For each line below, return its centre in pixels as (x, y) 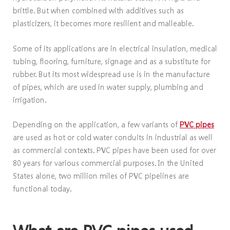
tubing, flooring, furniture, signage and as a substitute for (112, 61)
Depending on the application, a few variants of (96, 124)
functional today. (42, 189)
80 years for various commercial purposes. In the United (108, 163)
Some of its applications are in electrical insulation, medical (115, 48)
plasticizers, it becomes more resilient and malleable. (103, 23)
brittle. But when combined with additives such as (98, 10)
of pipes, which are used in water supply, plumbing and (108, 87)
